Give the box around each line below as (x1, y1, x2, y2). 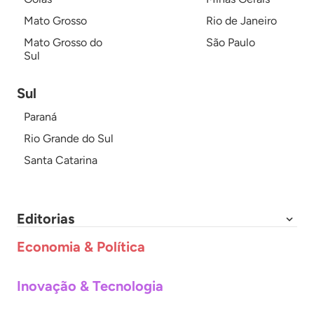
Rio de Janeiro (206, 14, 277, 27)
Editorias (17, 210, 74, 227)
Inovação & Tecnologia (17, 278, 163, 294)
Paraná (24, 110, 57, 123)
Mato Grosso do (24, 36, 102, 49)
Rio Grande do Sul (24, 132, 114, 145)
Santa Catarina (24, 153, 97, 167)
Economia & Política (17, 238, 145, 255)
